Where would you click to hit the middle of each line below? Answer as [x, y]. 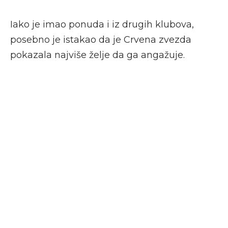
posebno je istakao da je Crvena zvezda [101, 40]
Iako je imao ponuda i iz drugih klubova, [102, 25]
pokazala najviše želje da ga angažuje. [97, 55]
